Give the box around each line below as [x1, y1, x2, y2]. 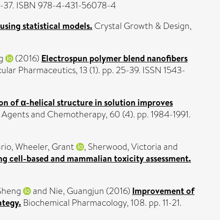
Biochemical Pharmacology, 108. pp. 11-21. [21, 196, 182, 209]
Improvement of [132, 184, 194, 197]
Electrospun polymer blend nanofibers [41, 52, 188, 64]
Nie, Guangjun [49, 184, 104, 197]
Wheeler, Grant [15, 140, 74, 153]
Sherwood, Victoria [88, 140, 162, 153]
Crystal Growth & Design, [92, 19, 192, 32]
